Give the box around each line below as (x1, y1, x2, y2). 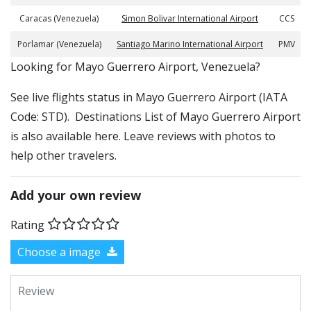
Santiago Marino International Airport (117, 38, 263, 50)
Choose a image (17, 244, 103, 260)
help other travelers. (10, 148, 117, 163)
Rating (10, 217, 44, 233)
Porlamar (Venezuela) (17, 38, 101, 50)
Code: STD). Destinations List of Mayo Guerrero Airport (10, 109, 301, 124)
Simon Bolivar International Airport (121, 12, 258, 24)
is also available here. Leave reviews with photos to (10, 128, 276, 144)
